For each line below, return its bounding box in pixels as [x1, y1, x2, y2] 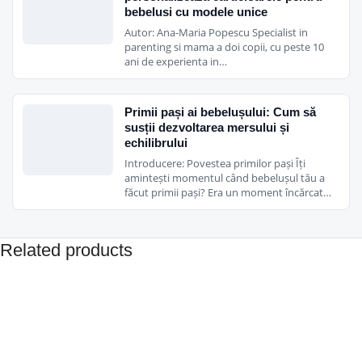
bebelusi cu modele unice [124, 4, 267, 19]
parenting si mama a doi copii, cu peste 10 [124, 39, 324, 54]
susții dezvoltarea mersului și [124, 120, 289, 134]
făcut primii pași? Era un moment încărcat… [124, 184, 331, 200]
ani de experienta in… [124, 53, 227, 69]
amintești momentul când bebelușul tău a [124, 170, 325, 185]
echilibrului [124, 135, 187, 149]
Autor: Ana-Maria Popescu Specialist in [124, 24, 308, 40]
